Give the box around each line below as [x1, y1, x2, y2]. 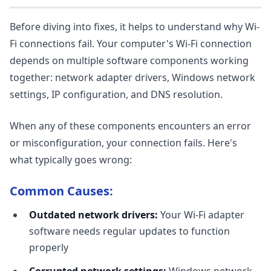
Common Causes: [10, 183, 113, 199]
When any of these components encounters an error [10, 119, 251, 132]
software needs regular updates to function [29, 224, 230, 238]
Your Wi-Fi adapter [158, 208, 244, 221]
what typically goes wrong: [10, 153, 132, 166]
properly [29, 241, 68, 254]
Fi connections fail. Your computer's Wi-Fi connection [10, 37, 252, 50]
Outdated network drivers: [29, 208, 158, 221]
